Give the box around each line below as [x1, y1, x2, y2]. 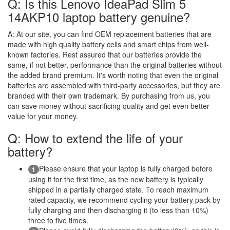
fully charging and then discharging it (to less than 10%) [28, 204, 208, 215]
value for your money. [8, 110, 78, 121]
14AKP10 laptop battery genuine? [8, 7, 190, 26]
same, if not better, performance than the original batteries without [8, 59, 222, 70]
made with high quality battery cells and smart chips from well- [8, 39, 209, 49]
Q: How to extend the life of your [8, 128, 183, 147]
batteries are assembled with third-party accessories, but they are [8, 80, 220, 90]
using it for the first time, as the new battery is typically [28, 174, 203, 184]
